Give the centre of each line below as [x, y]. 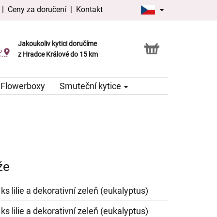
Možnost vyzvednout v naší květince [72, 49]
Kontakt [90, 9]
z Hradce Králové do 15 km [58, 54]
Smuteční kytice [91, 86]
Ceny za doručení [37, 9]
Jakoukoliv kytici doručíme [58, 44]
